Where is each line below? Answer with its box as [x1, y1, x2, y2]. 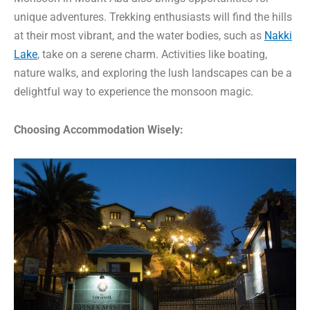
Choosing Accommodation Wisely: [14, 123, 183, 137]
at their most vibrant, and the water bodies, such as [14, 29, 264, 43]
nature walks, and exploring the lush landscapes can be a [14, 66, 292, 80]
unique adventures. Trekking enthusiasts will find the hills [14, 10, 292, 24]
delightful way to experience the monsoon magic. [14, 85, 253, 99]
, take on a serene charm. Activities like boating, [37, 48, 267, 62]
